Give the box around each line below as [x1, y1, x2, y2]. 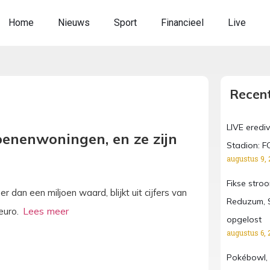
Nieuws [58, 17, 90, 28]
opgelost [226, 214, 262, 225]
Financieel [161, 17, 204, 28]
